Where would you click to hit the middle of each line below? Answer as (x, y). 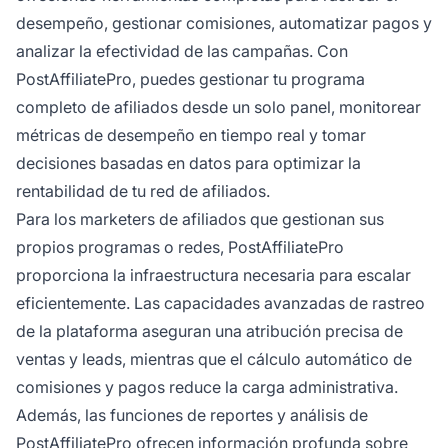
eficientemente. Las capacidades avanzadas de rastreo (220, 303)
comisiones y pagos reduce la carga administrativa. (207, 387)
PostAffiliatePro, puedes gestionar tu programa (190, 79)
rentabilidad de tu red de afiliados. (143, 191)
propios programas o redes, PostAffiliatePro (180, 247)
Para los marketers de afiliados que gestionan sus (200, 219)
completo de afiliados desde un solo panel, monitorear (218, 107)
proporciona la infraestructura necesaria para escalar (213, 275)
